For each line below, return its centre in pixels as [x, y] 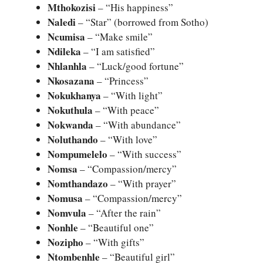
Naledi [62, 22]
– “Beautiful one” [116, 228]
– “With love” [128, 140]
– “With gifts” [114, 242]
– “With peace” [126, 110]
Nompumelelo [77, 154]
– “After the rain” [124, 213]
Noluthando [73, 140]
